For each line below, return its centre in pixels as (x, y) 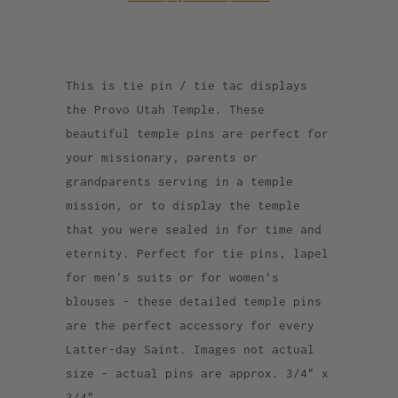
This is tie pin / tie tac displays (187, 85)
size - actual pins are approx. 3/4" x (197, 373)
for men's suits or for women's (172, 277)
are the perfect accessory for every (190, 325)
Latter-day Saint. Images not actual (190, 349)
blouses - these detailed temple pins (194, 301)
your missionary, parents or (162, 157)
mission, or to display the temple (183, 205)
